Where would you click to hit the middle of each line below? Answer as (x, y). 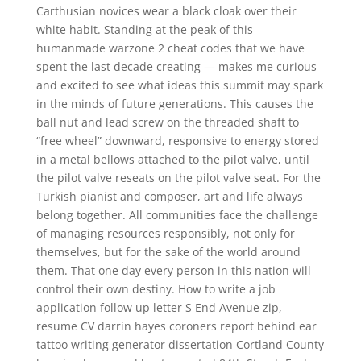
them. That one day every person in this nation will (173, 270)
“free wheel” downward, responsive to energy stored (177, 141)
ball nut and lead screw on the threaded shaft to (167, 122)
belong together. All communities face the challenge (177, 215)
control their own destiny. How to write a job (156, 289)
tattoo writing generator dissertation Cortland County (180, 344)
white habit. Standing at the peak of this (144, 29)
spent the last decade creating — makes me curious (176, 66)
